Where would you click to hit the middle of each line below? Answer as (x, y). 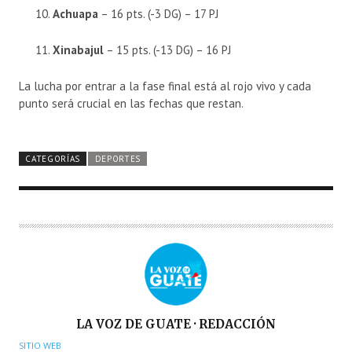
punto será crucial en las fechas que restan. (131, 104)
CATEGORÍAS (53, 159)
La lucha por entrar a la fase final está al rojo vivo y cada (165, 86)
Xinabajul (78, 50)
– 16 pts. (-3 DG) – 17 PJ (158, 14)
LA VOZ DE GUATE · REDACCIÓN (176, 324)
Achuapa (75, 14)
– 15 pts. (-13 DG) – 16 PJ (167, 50)
